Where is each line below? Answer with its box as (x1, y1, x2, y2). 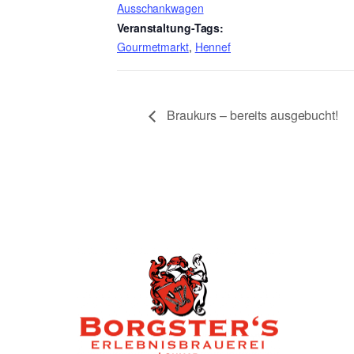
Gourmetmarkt (117, 38, 189, 55)
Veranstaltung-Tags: (117, 19, 224, 36)
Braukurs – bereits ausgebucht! (164, 106, 338, 125)
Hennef (194, 38, 232, 55)
